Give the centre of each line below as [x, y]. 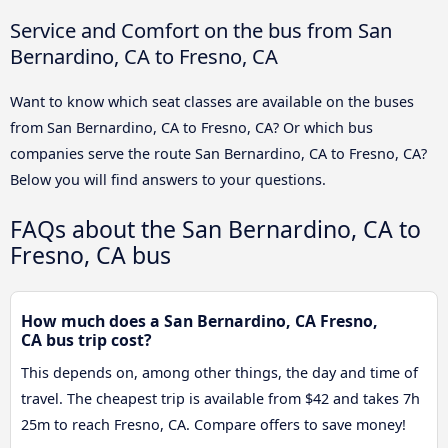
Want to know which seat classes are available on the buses [212, 101]
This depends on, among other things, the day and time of [219, 373]
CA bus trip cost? [86, 340]
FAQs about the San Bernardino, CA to [215, 229]
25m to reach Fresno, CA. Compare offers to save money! [213, 425]
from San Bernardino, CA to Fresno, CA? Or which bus [191, 127]
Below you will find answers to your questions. [168, 179]
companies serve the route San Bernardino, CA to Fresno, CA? [218, 153]
